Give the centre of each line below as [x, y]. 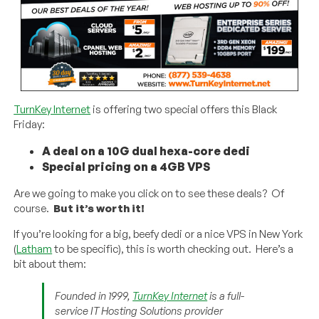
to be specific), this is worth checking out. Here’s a [173, 249]
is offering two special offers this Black [184, 110]
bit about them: [50, 264]
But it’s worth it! [99, 209]
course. [34, 209]
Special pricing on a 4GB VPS [126, 167]
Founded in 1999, [94, 296]
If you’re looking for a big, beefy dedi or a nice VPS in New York [158, 234]
